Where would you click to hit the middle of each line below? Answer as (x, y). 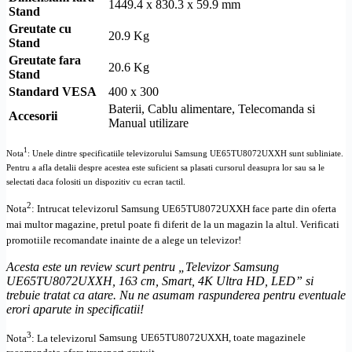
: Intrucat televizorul (76, 209)
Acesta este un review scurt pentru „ (96, 267)
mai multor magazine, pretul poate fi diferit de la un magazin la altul (151, 225)
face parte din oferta (293, 209)
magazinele (280, 338)
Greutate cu (40, 28)
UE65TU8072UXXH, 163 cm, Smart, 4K (111, 281)
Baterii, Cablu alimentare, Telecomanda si (212, 108)
